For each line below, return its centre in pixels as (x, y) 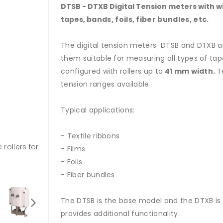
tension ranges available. (107, 84)
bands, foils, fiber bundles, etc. (148, 19)
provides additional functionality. (120, 214)
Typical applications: (98, 110)
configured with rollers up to (112, 71)
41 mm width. (190, 71)
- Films (73, 149)
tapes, (74, 19)
